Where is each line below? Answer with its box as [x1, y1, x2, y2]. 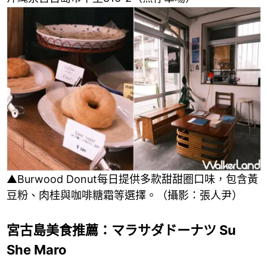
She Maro [6, 242, 67, 258]
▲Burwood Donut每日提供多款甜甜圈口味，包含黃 [6, 173, 258, 186]
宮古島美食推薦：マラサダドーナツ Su [6, 222, 236, 238]
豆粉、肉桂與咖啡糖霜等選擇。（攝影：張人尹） [6, 189, 243, 202]
